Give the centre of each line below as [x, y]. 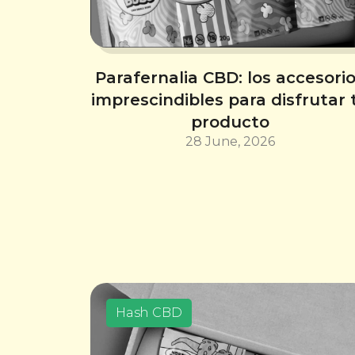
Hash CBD [149, 312]
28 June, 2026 [230, 142]
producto [230, 122]
